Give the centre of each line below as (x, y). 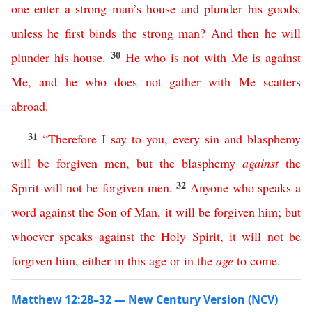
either (96, 260)
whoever (32, 236)
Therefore (72, 139)
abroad (28, 106)
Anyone (209, 187)
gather (185, 81)
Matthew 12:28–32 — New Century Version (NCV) (145, 299)
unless (27, 33)
